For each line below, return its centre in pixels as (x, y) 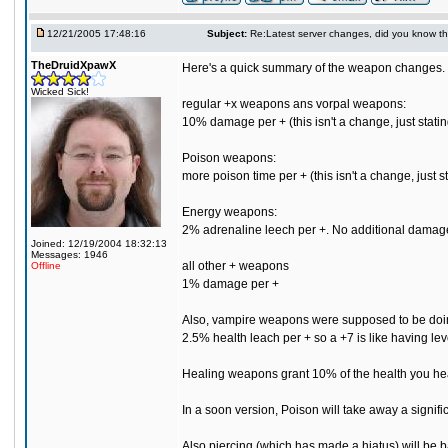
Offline (46, 265)
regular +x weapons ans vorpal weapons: (294, 104)
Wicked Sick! (60, 91)
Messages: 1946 (69, 254)
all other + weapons (235, 266)
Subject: (227, 33)
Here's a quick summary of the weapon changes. (313, 68)
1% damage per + (230, 284)
